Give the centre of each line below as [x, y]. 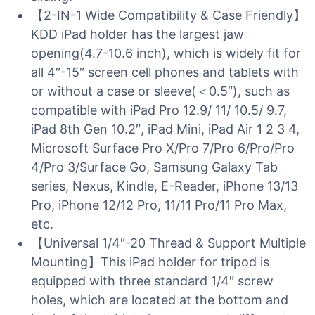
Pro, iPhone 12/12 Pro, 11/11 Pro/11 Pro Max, [159, 205]
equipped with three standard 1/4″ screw [152, 281]
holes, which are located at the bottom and [160, 300]
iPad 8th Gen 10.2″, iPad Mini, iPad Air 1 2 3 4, [165, 129]
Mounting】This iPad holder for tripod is [150, 262]
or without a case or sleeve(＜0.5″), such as [160, 91]
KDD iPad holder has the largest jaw [137, 34]
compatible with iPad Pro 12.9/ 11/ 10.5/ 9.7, [159, 110]
